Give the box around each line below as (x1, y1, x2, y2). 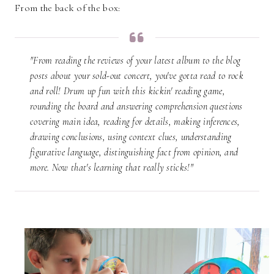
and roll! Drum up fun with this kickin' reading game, (30, 84, 225, 97)
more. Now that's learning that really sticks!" (30, 161, 193, 174)
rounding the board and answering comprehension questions (30, 100, 243, 113)
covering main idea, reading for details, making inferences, (30, 115, 240, 128)
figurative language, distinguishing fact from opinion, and (30, 146, 239, 158)
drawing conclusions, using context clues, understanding (30, 130, 232, 143)
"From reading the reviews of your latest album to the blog (30, 54, 241, 67)
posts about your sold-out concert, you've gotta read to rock (30, 69, 243, 82)
